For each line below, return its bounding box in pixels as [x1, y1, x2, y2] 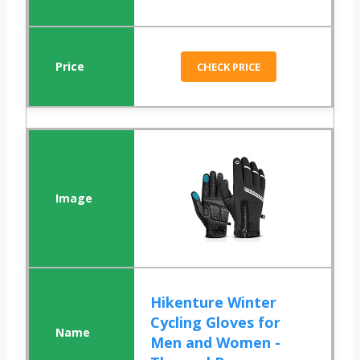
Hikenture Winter [150, 292, 277, 313]
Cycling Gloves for [150, 313, 281, 333]
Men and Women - [150, 333, 281, 353]
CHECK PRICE [197, 59, 261, 75]
